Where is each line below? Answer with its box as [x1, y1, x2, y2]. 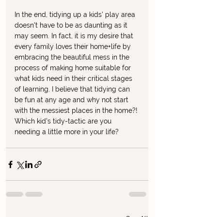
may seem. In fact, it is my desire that [15, 32, 135, 40]
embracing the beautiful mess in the [15, 53, 131, 62]
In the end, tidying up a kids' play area [15, 11, 137, 19]
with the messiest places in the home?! [15, 107, 139, 115]
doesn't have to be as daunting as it [15, 21, 129, 30]
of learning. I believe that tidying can [15, 85, 132, 93]
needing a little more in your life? [15, 128, 119, 136]
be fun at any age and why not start [15, 96, 130, 104]
